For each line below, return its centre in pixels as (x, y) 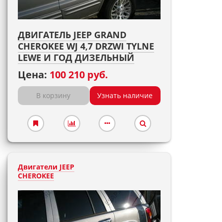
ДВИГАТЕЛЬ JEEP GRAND (72, 35)
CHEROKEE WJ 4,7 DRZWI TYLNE (86, 46)
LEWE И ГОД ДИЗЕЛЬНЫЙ (76, 57)
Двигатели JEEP (46, 167)
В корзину (54, 95)
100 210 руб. (79, 75)
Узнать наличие (125, 95)
